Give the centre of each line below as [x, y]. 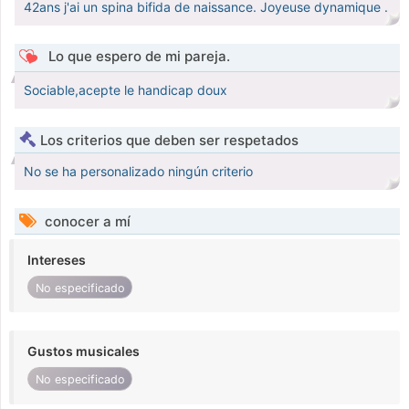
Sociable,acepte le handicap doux [126, 90]
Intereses [57, 260]
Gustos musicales [84, 351]
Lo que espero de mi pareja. [137, 57]
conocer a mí [86, 222]
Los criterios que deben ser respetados [169, 141]
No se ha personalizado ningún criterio [138, 172]
